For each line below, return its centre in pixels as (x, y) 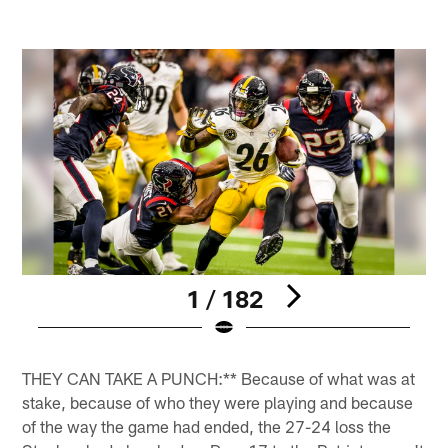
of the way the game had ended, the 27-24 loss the (207, 425)
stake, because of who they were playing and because (218, 401)
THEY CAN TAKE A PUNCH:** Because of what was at (219, 377)
